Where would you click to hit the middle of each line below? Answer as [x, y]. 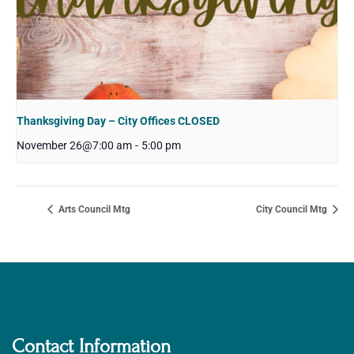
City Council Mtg [293, 210]
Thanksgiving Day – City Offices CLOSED [118, 121]
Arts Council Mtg [93, 210]
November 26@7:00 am [74, 146]
